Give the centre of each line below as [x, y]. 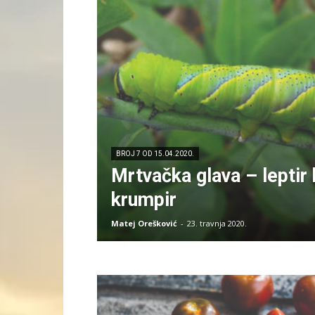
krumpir [144, 200]
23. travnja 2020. [217, 223]
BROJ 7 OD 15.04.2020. [155, 154]
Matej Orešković [144, 223]
